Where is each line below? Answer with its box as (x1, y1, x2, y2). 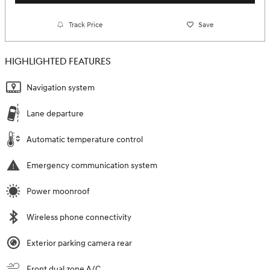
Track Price (69, 20, 103, 30)
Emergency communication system (27, 160, 157, 171)
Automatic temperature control (27, 134, 143, 145)
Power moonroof (27, 186, 90, 197)
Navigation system (27, 83, 95, 93)
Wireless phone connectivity (27, 212, 131, 223)
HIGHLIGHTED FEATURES (5, 56, 111, 68)
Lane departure (27, 108, 84, 119)
